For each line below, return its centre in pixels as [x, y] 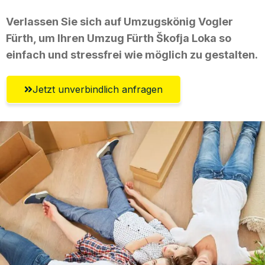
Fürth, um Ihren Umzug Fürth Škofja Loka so [119, 38]
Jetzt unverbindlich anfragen [98, 89]
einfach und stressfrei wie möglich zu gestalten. [132, 54]
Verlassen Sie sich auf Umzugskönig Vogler [119, 21]
